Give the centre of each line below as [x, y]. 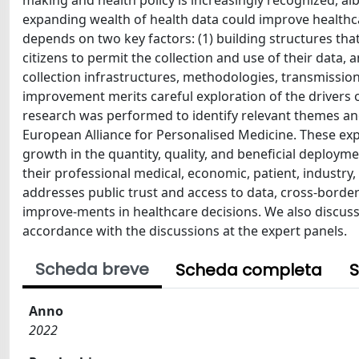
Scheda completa [249, 270]
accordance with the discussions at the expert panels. [185, 231]
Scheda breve [92, 269]
